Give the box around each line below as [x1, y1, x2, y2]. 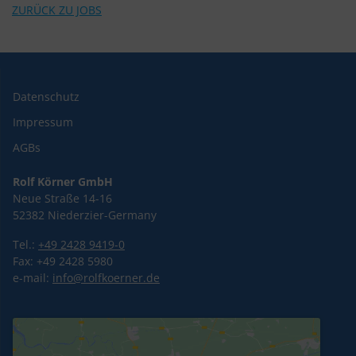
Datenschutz [13, 88, 79, 104]
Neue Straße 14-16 [13, 190, 112, 206]
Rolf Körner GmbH [13, 173, 113, 189]
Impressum [13, 114, 73, 130]
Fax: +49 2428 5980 [13, 253, 113, 269]
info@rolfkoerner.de [52, 269, 160, 285]
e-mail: [13, 269, 52, 285]
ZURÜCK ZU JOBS [12, 2, 102, 17]
